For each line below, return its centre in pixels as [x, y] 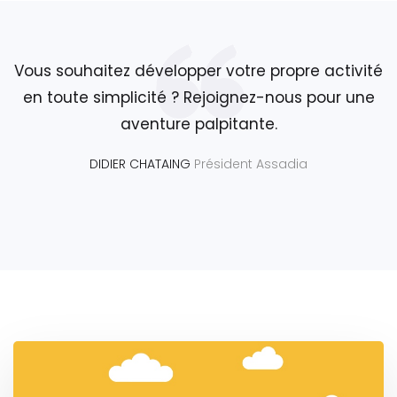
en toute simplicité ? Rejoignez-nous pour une [198, 97]
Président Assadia [251, 163]
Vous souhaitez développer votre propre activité [198, 70]
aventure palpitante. [198, 124]
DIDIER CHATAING [142, 163]
